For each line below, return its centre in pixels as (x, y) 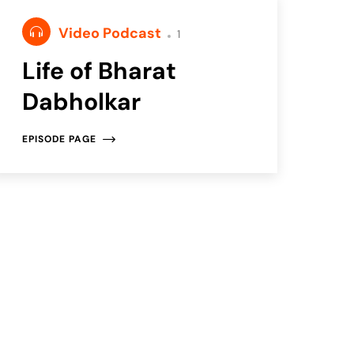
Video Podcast (111, 33)
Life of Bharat (99, 70)
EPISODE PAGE (59, 139)
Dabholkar (81, 101)
